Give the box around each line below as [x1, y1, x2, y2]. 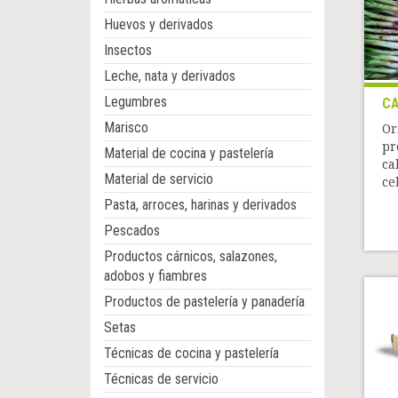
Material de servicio [104, 171, 213, 188]
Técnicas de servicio [104, 370, 219, 388]
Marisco [104, 119, 148, 137]
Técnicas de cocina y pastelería [104, 345, 279, 362]
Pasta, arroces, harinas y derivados [104, 196, 297, 214]
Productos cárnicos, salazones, [104, 248, 277, 266]
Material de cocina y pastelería [104, 145, 274, 163]
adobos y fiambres [104, 267, 207, 285]
